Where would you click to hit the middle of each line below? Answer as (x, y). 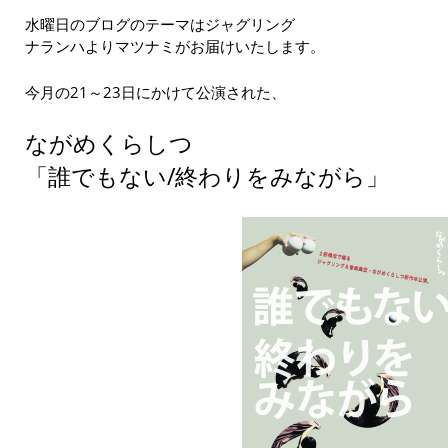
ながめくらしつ (109, 143)
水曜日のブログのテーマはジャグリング (160, 23)
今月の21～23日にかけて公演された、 (155, 91)
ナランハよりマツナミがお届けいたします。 (175, 45)
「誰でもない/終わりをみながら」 (207, 176)
